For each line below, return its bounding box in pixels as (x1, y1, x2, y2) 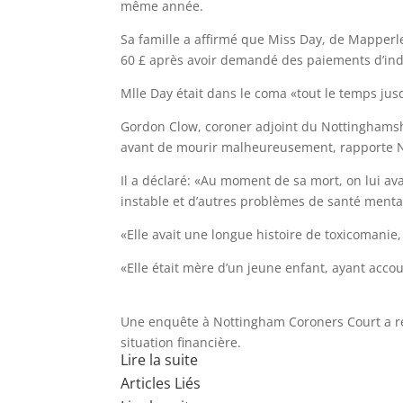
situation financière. (121, 333, 242, 351)
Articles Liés (121, 372, 201, 393)
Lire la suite (121, 349, 199, 370)
